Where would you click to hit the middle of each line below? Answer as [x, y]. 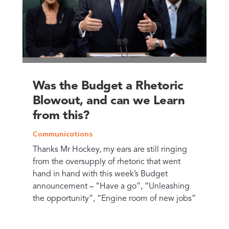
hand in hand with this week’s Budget [100, 175]
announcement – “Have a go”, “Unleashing [111, 187]
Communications [62, 134]
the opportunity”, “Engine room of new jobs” [114, 199]
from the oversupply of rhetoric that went [106, 162]
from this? [61, 116]
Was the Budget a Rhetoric [108, 87]
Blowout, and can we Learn [109, 101]
